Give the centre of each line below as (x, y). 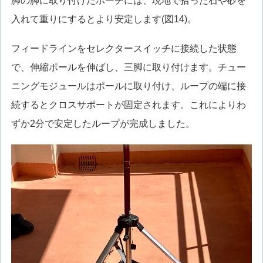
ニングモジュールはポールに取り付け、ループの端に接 (128, 86)
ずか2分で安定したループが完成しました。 (103, 124)
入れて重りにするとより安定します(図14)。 (104, 19)
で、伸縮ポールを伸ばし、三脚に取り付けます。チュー (128, 68)
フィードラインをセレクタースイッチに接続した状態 (124, 49)
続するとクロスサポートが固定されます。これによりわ (128, 105)
